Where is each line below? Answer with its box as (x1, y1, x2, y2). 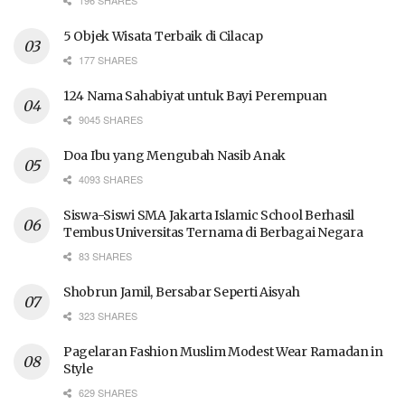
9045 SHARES (76, 112, 143, 127)
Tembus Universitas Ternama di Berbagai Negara (63, 224, 363, 241)
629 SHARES (76, 385, 137, 400)
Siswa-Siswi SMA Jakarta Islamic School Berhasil (63, 207, 354, 224)
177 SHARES (76, 52, 137, 68)
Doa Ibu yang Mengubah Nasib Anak (63, 147, 287, 165)
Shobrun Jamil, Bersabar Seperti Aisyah (63, 284, 300, 301)
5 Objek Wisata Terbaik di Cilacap (63, 28, 263, 45)
